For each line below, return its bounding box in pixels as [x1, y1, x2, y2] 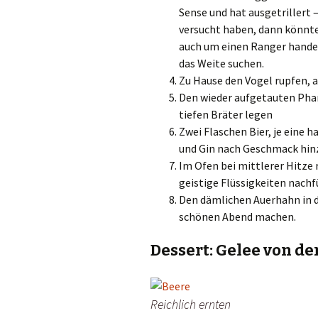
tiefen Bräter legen [179, 107, 273, 122]
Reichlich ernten [150, 296, 231, 313]
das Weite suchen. [179, 56, 264, 71]
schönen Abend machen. [179, 209, 296, 224]
